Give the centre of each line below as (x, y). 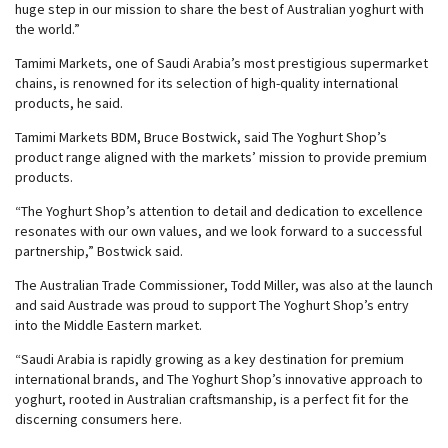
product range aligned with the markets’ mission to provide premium (221, 157)
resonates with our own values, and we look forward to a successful (218, 231)
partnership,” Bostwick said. (99, 251)
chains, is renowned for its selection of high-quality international (206, 83)
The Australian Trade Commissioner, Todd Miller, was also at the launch (224, 285)
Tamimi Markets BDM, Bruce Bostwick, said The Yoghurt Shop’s (201, 137)
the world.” (47, 29)
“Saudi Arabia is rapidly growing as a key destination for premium (209, 359)
